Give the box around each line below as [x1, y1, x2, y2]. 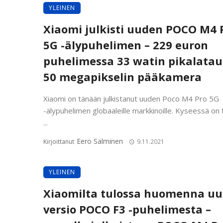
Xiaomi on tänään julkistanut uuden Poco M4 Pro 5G [43, 94, 219, 104]
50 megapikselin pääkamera [43, 70, 202, 84]
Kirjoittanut [43, 137, 76, 146]
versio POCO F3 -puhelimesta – [43, 202, 211, 217]
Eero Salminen [77, 136, 123, 146]
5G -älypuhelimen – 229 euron [43, 38, 208, 52]
